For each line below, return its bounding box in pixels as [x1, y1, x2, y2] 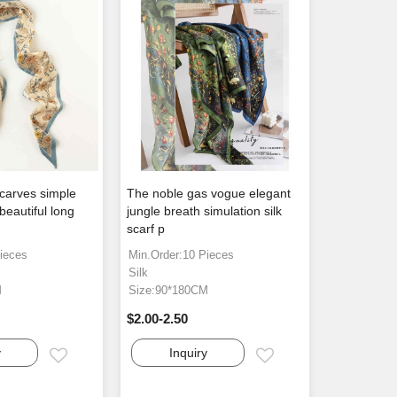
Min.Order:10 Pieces [128, 248, 235, 262]
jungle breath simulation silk [127, 204, 283, 219]
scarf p [127, 222, 166, 237]
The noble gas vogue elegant [127, 186, 292, 201]
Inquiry [168, 346, 207, 361]
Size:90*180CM [128, 284, 209, 298]
